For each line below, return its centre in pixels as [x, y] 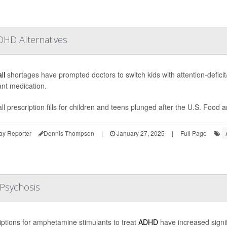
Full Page [193, 133]
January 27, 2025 [140, 133]
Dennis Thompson [69, 133]
